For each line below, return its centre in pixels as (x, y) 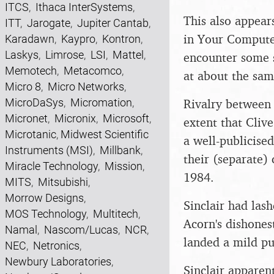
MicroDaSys (34, 102)
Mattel (128, 55)
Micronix (75, 118)
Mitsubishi (63, 182)
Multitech (116, 214)
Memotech (31, 71)
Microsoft (126, 118)
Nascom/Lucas (81, 230)
